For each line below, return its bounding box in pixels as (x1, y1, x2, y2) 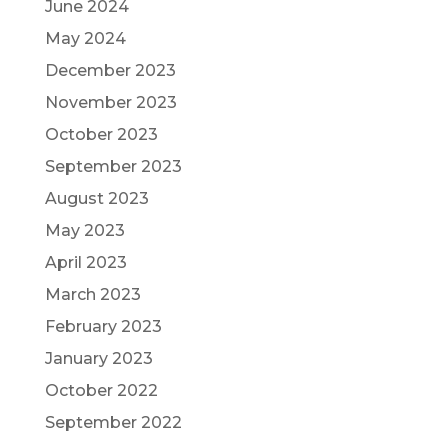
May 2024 (44, 28, 126, 48)
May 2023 (44, 220, 125, 240)
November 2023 (44, 92, 177, 112)
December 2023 (44, 60, 176, 80)
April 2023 (44, 252, 127, 272)
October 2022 (44, 380, 158, 400)
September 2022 (44, 412, 182, 432)
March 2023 (44, 284, 141, 304)
